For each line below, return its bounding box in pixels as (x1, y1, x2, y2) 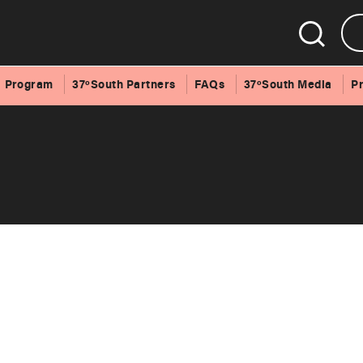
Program (4, 76, 53, 92)
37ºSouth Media (243, 76, 332, 92)
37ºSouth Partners (72, 76, 176, 92)
